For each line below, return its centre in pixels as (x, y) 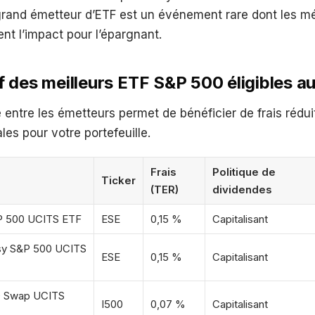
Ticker (118, 181)
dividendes (242, 190)
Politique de (244, 172)
